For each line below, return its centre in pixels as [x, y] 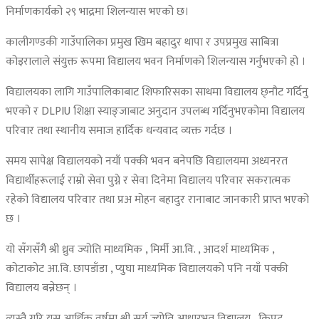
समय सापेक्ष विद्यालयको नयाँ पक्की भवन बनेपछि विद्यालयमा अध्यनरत [147, 162]
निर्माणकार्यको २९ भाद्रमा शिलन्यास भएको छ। [97, 12]
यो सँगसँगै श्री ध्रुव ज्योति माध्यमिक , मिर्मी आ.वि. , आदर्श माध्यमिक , [140, 250]
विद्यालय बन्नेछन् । [41, 288]
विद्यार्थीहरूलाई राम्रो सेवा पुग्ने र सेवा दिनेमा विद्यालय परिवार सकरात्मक [148, 181]
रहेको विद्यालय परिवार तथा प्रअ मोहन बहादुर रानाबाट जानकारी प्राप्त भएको [157, 200]
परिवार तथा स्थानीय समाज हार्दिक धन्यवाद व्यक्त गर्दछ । [119, 131]
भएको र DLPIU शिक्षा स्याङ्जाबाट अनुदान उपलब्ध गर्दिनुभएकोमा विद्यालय [155, 112]
